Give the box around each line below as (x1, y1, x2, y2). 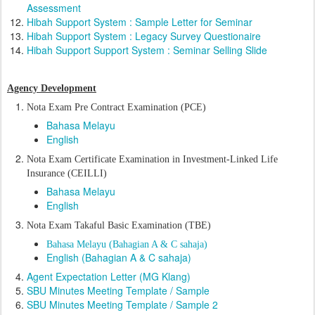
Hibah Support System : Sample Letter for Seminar (27, 15, 252, 30)
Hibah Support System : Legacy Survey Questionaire (27, 29, 261, 44)
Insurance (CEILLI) (27, 168, 107, 179)
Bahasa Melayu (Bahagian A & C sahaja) (46, 239, 207, 250)
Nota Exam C (27, 154, 81, 165)
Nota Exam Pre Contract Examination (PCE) (27, 102, 206, 113)
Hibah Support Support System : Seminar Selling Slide (27, 43, 267, 58)
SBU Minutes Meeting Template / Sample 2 (27, 297, 218, 312)
